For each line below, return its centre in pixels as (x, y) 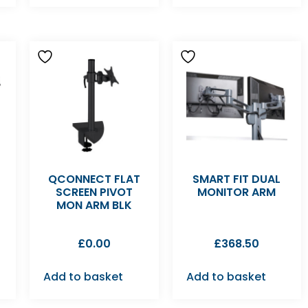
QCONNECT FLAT (94, 179)
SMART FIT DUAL (237, 179)
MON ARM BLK (94, 206)
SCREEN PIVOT (94, 192)
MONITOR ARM (237, 192)
